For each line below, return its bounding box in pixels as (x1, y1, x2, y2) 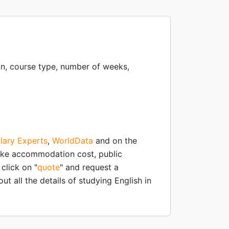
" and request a (60, 162, 119, 172)
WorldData (52, 135, 93, 146)
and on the (93, 135, 137, 146)
